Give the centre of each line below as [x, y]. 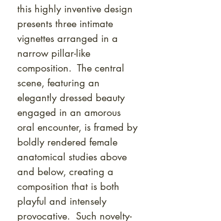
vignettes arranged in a [68, 38]
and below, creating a [65, 172]
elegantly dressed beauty [71, 98]
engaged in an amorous [69, 112]
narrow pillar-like [54, 53]
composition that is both [68, 186]
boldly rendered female [67, 142]
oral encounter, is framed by [77, 127]
